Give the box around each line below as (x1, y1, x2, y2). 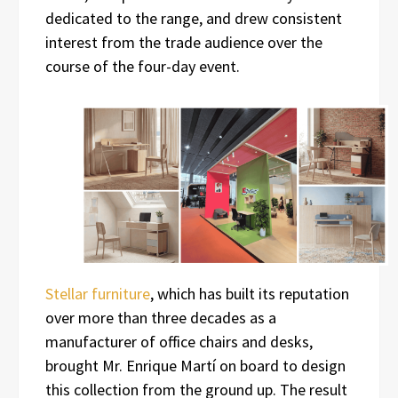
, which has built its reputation (150, 283, 349, 305)
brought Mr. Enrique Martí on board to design (45, 355, 346, 377)
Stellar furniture (45, 283, 150, 305)
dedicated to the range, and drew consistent (45, 8, 342, 28)
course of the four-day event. (45, 56, 240, 76)
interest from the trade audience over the (45, 32, 322, 52)
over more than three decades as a (45, 307, 276, 329)
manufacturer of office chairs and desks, (45, 331, 313, 353)
